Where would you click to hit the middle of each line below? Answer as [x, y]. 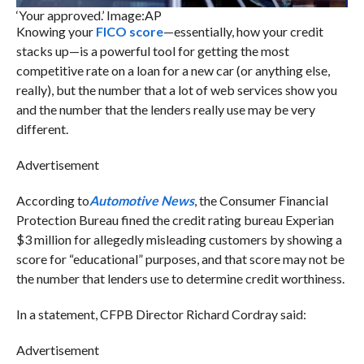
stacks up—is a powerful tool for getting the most [152, 50]
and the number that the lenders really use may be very [165, 109]
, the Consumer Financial [261, 200]
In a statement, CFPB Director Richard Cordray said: [161, 314]
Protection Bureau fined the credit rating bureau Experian [175, 219]
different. [42, 128]
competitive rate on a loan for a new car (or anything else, [173, 70]
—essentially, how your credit [243, 31]
